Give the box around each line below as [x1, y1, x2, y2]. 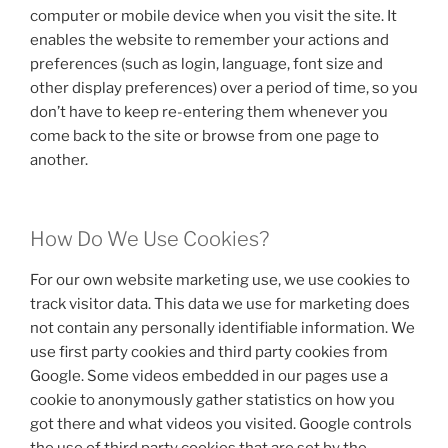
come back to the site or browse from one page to [30, 127, 379, 145]
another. [30, 151, 88, 169]
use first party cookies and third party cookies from [30, 342, 388, 361]
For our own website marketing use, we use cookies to [30, 270, 410, 289]
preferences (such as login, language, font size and [30, 55, 383, 73]
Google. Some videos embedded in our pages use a [30, 366, 388, 385]
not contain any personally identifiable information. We [30, 318, 415, 337]
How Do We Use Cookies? [30, 226, 269, 251]
